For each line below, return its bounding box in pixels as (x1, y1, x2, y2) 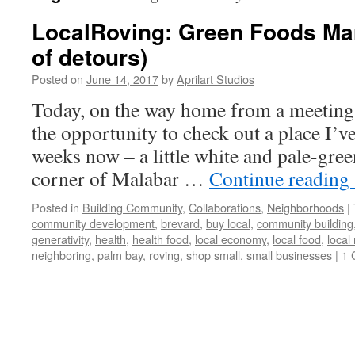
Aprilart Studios (177, 71, 254, 87)
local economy (195, 231, 266, 247)
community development (32, 215, 155, 231)
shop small (186, 246, 240, 263)
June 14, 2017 (86, 71, 158, 87)
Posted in (32, 199, 79, 216)
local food (273, 231, 321, 247)
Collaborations (189, 199, 261, 216)
